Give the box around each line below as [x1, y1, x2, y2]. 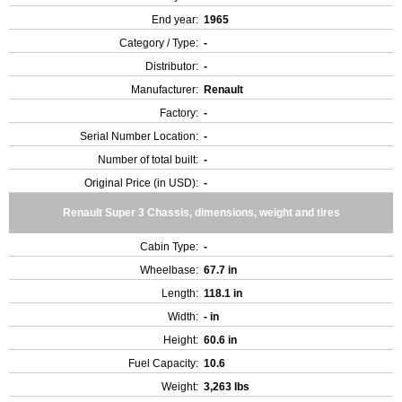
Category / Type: [119, 37, 198, 49]
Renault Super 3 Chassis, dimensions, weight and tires [62, 206, 340, 219]
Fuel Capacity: [128, 357, 198, 370]
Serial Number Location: [80, 130, 198, 143]
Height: [163, 334, 198, 346]
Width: [168, 310, 198, 323]
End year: [152, 13, 198, 26]
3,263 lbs [204, 380, 252, 393]
